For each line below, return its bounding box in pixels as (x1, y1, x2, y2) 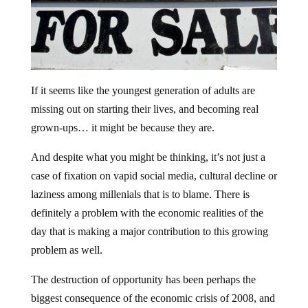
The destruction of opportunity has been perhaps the (30, 273, 256, 285)
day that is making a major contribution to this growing (30, 225, 268, 237)
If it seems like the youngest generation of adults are (30, 84, 255, 96)
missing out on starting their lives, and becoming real (30, 102, 258, 115)
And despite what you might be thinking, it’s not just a (30, 151, 265, 163)
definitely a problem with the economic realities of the (30, 206, 263, 219)
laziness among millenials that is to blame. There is (30, 188, 250, 200)
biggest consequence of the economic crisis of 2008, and (30, 291, 275, 304)
